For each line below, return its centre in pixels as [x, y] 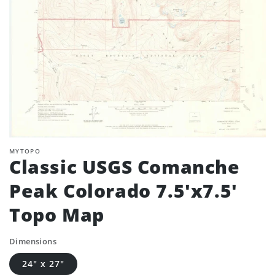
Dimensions [33, 241]
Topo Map [57, 215]
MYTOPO [25, 151]
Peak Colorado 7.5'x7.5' [123, 191]
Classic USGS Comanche [125, 167]
